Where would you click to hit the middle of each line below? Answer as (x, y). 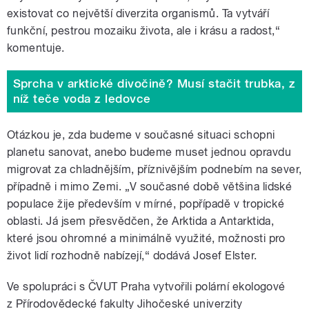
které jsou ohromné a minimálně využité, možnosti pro (146, 238)
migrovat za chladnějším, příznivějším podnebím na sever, (154, 169)
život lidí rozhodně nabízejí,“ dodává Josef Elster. (132, 255)
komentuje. (36, 48)
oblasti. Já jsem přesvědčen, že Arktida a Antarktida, (141, 221)
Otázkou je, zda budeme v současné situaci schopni (141, 134)
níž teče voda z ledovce (82, 99)
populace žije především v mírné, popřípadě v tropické (146, 203)
